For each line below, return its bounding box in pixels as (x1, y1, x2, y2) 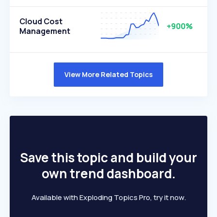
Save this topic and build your (20, 149, 197, 166)
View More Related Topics (64, 70, 153, 79)
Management (19, 26, 70, 36)
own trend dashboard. (41, 165, 176, 182)
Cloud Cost (19, 16, 62, 27)
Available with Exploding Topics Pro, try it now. (31, 192, 186, 202)
